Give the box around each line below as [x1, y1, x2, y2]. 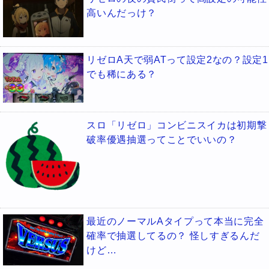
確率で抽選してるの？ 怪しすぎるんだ [86, 231, 260, 241]
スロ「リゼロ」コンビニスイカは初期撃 [86, 120, 267, 131]
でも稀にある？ [86, 69, 157, 80]
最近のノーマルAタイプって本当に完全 [86, 216, 264, 227]
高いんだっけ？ [86, 8, 157, 19]
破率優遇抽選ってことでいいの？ [86, 134, 237, 145]
